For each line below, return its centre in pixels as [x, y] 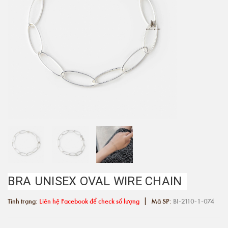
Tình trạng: [23, 201]
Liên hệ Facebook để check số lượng [89, 201]
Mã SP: [161, 201]
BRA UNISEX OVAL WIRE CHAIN [95, 181]
